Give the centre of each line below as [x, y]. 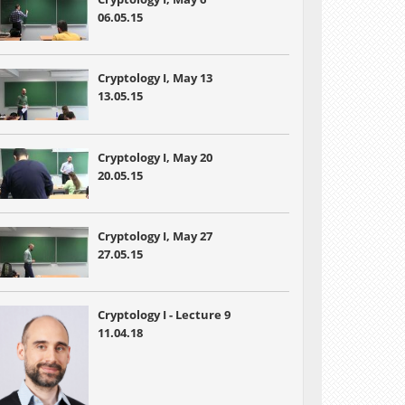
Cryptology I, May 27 [155, 235]
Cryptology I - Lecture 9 [164, 315]
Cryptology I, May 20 [155, 157]
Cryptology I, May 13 [155, 78]
